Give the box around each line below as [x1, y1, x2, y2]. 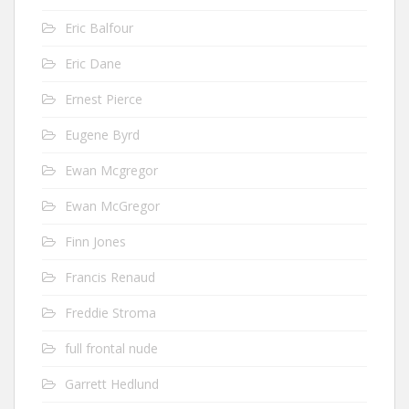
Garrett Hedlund [65, 375, 159, 393]
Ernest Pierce [65, 90, 142, 108]
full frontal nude [65, 340, 158, 357]
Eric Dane [65, 55, 121, 72]
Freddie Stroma [65, 304, 156, 321]
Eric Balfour [65, 19, 133, 37]
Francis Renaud [65, 268, 155, 286]
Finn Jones [65, 233, 126, 250]
